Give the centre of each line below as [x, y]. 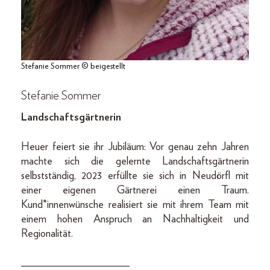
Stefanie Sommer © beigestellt [73, 67]
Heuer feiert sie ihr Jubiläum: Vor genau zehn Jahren [135, 147]
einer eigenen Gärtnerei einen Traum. [135, 191]
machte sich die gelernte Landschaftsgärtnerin [135, 162]
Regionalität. [47, 234]
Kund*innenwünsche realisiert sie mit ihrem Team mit [135, 205]
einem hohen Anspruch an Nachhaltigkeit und [135, 220]
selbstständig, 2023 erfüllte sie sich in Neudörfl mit [135, 176]
